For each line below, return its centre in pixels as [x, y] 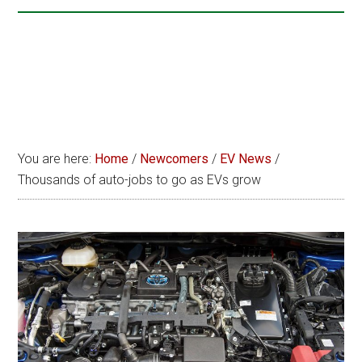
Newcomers [175, 159]
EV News [246, 159]
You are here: [57, 159]
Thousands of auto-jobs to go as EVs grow [140, 180]
